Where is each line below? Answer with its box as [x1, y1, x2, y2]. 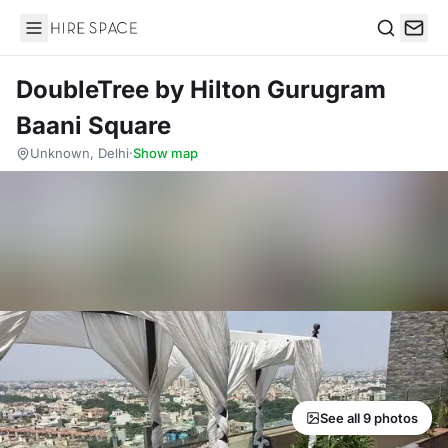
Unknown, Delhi [30, 145, 129, 161]
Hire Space [19, 28, 102, 48]
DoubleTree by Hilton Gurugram [16, 75, 386, 104]
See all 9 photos [320, 410, 418, 426]
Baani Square [16, 111, 171, 140]
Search [375, 38, 427, 59]
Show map [133, 145, 198, 161]
